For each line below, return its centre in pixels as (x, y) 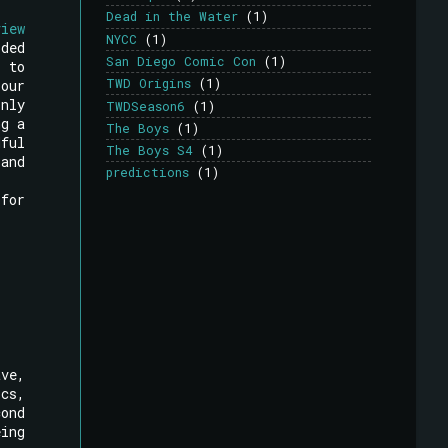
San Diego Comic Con (181, 60)
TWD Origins (148, 83)
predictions (147, 172)
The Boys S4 (149, 150)
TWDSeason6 (145, 105)
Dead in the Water (172, 16)
